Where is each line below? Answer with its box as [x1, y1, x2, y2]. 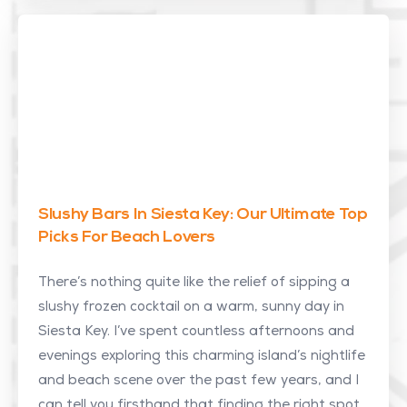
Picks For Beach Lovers [38, 229, 216, 246]
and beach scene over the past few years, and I [38, 374, 359, 388]
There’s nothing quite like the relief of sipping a [38, 276, 350, 290]
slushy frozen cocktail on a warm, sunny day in [38, 301, 344, 314]
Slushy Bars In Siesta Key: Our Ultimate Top [38, 206, 368, 223]
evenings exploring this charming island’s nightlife [38, 350, 365, 363]
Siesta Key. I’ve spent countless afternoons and [38, 325, 354, 339]
